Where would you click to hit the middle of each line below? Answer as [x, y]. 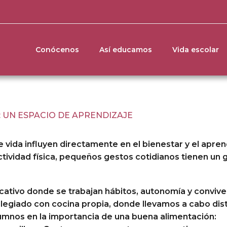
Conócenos [57, 49]
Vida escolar [196, 49]
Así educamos [126, 49]
